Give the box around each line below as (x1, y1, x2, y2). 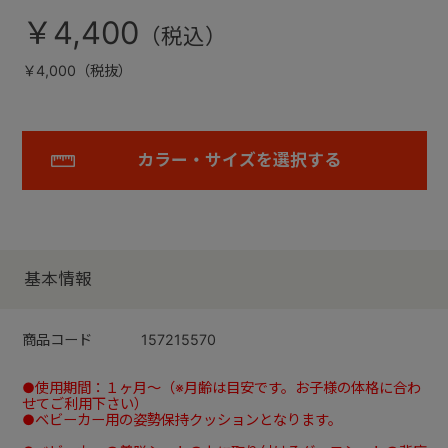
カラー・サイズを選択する (136, 150, 341, 171)
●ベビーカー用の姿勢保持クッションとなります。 (21, 411, 342, 429)
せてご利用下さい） (21, 395, 148, 413)
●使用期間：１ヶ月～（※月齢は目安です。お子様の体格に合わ (21, 379, 421, 397)
